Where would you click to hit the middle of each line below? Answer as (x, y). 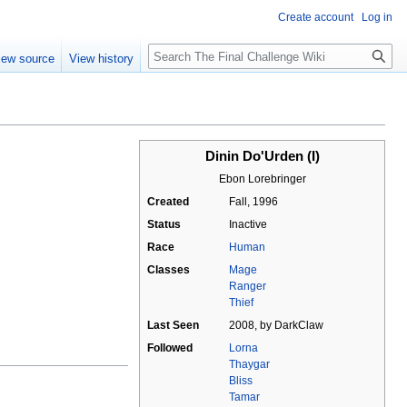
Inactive (248, 225)
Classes (169, 270)
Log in (377, 17)
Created (168, 202)
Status (164, 225)
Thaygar (249, 365)
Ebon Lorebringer (262, 179)
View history (102, 59)
